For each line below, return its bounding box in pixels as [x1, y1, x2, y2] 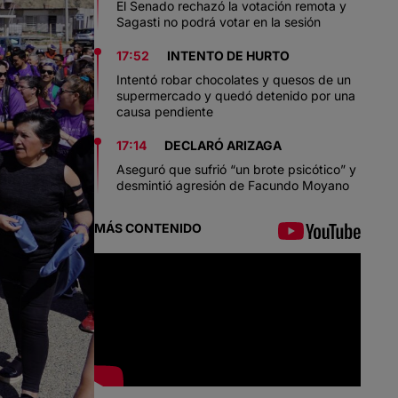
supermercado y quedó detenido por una [116, 88, 355, 103]
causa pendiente [116, 104, 213, 119]
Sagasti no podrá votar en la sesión [116, 14, 321, 29]
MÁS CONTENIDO [94, 220, 202, 235]
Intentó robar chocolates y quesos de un [116, 72, 351, 87]
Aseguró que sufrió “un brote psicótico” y [116, 162, 356, 177]
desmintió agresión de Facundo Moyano [116, 178, 349, 193]
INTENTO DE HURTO [167, 48, 290, 63]
